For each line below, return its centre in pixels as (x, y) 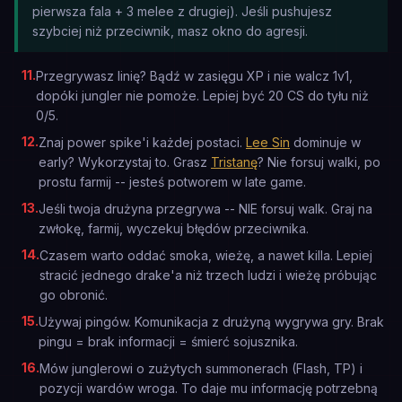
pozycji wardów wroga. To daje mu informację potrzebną (209, 388)
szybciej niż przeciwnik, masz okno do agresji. (170, 31)
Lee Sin (268, 142)
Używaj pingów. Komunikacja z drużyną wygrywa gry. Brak (211, 322)
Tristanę (234, 162)
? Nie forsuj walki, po (319, 162)
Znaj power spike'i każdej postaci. (142, 142)
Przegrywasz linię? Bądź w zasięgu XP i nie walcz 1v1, (194, 76)
